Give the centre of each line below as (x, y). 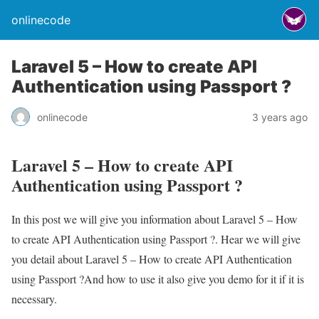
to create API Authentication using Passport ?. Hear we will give (156, 239)
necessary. (34, 298)
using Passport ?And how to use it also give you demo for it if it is (158, 278)
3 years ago (280, 117)
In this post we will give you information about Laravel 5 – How (155, 219)
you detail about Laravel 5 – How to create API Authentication (152, 258)
